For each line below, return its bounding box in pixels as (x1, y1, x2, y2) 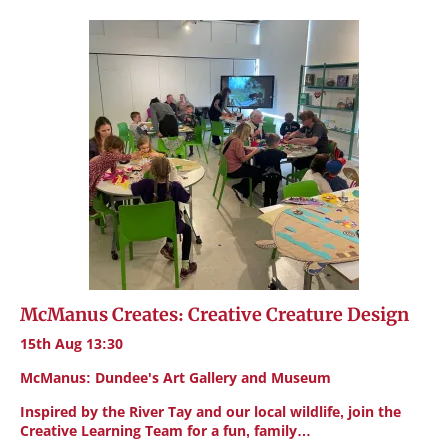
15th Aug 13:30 (20, 334, 123, 353)
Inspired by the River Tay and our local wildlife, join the (20, 402, 401, 421)
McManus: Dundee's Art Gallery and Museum (20, 368, 331, 387)
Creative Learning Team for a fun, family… (20, 421, 311, 440)
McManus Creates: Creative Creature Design (20, 303, 409, 326)
